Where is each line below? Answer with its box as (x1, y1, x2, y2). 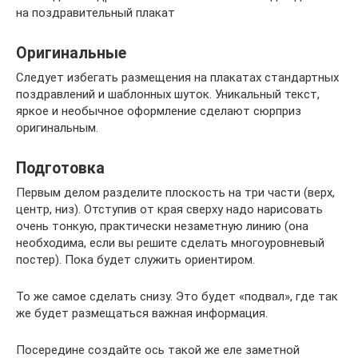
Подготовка (16, 159, 105, 177)
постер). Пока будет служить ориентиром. (16, 252, 255, 267)
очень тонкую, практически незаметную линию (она (16, 218, 308, 233)
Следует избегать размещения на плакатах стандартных (16, 70, 339, 85)
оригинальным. (16, 120, 98, 135)
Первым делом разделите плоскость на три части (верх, (16, 185, 335, 200)
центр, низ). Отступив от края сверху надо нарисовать (16, 201, 323, 217)
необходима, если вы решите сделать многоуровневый (16, 235, 324, 250)
